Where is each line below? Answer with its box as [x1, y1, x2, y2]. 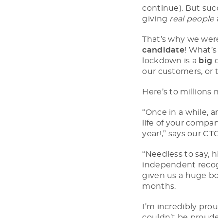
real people [169, 15, 215, 23]
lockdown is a [142, 57, 199, 65]
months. [142, 182, 176, 190]
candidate [142, 46, 185, 54]
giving [142, 15, 170, 23]
